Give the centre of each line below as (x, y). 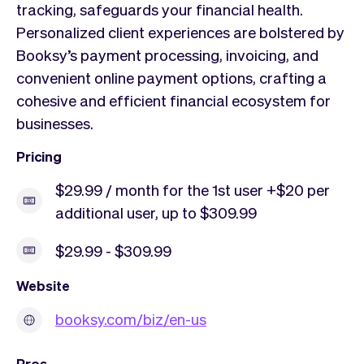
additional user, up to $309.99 (156, 212)
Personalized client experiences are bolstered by (180, 31)
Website (43, 285)
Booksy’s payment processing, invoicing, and (167, 54)
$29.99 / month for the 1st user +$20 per (193, 189)
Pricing (39, 156)
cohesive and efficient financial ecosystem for (173, 100)
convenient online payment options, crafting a (171, 77)
